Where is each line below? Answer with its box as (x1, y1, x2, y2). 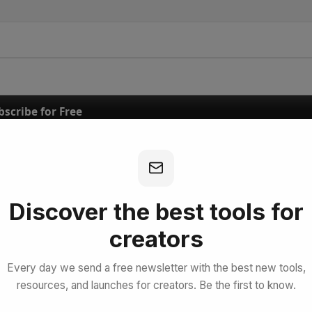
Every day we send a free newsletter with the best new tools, (6, 261, 306, 275)
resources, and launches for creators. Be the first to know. (16, 279, 296, 292)
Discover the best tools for (8, 198, 304, 226)
